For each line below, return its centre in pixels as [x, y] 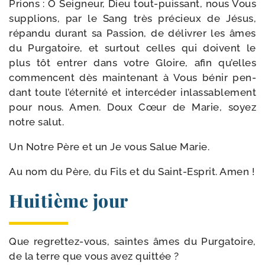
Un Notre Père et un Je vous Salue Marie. [109, 147]
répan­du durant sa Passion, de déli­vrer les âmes [132, 33]
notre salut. [36, 122]
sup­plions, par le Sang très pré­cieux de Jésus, [132, 18]
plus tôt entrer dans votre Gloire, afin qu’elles [132, 63]
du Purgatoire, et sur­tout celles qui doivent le [132, 48]
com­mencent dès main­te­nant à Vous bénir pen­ [132, 77]
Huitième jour [69, 201]
